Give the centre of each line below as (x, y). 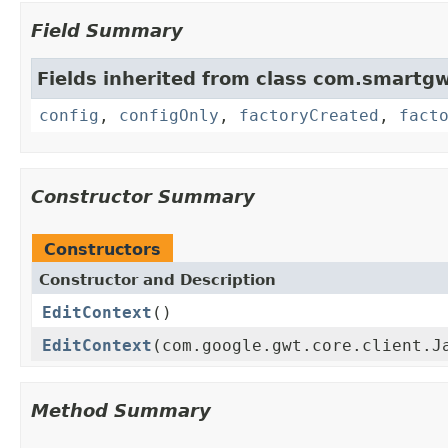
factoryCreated (309, 116)
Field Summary (107, 31)
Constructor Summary (143, 197)
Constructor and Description (157, 280)
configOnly (169, 116)
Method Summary (121, 411)
